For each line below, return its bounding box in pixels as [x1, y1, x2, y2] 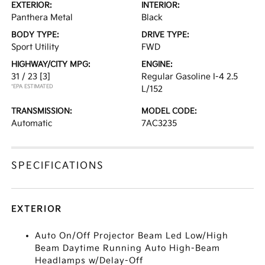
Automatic [11, 118, 53, 128]
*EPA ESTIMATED [11, 83, 54, 90]
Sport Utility [11, 42, 60, 52]
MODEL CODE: [141, 106, 197, 116]
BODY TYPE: [11, 30, 60, 40]
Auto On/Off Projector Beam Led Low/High [35, 231, 229, 241]
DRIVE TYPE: [141, 30, 189, 40]
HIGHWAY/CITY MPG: [11, 60, 91, 69]
